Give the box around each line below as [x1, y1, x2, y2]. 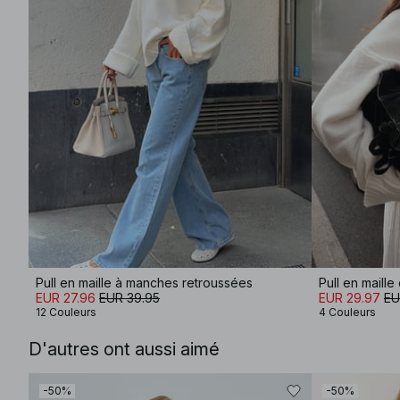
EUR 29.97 [319, 290, 380, 305]
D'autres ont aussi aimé [29, 338, 220, 360]
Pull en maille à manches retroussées [36, 275, 253, 290]
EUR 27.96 [36, 290, 96, 305]
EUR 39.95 [99, 290, 160, 305]
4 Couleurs [319, 305, 376, 319]
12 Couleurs [36, 305, 96, 319]
